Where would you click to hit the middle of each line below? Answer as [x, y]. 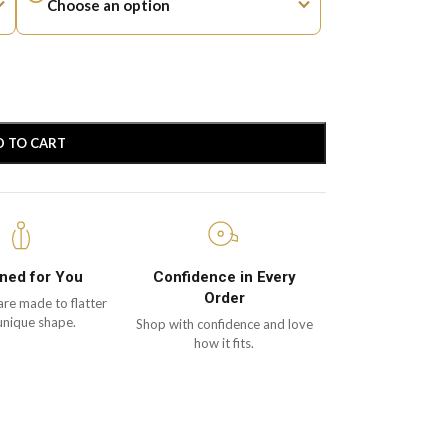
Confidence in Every [224, 277]
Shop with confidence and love [224, 324]
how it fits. [224, 343]
